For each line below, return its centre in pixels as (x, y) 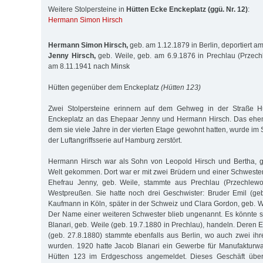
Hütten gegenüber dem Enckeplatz (104, 87)
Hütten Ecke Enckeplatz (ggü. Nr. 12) (187, 10)
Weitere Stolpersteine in (87, 10)
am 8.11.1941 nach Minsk (89, 66)
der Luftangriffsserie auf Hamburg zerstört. (115, 140)
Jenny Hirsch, (72, 55)
